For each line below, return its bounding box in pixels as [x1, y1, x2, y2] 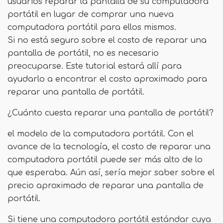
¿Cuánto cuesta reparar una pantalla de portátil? [7, 109, 214, 117]
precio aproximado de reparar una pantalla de [7, 181, 204, 190]
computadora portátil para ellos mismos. [7, 23, 176, 32]
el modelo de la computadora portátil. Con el [7, 129, 194, 138]
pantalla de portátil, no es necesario [7, 49, 159, 58]
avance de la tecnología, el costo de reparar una [7, 142, 211, 151]
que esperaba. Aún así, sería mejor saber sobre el [7, 168, 215, 177]
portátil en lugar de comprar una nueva [7, 10, 174, 19]
